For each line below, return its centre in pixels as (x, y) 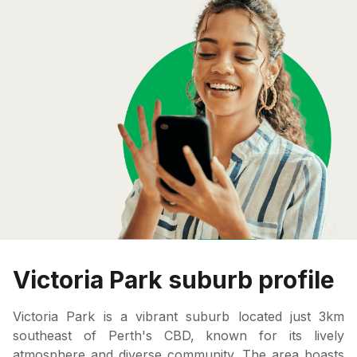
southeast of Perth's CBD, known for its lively (178, 335)
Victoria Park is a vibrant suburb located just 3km (178, 316)
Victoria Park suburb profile (174, 279)
